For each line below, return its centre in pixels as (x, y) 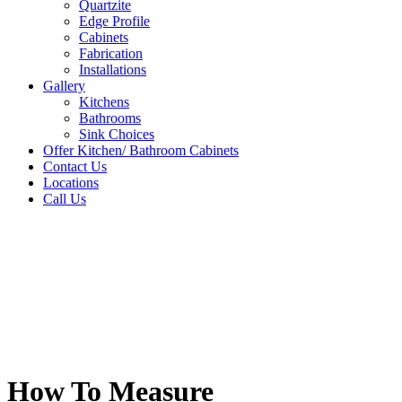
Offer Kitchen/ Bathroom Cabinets (141, 150)
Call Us (65, 198)
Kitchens (104, 101)
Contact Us (75, 166)
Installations (113, 69)
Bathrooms (110, 118)
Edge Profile (114, 21)
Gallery (64, 85)
